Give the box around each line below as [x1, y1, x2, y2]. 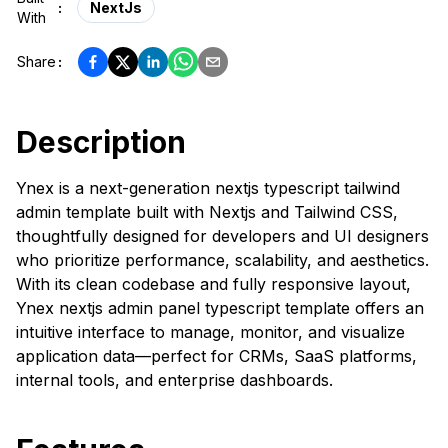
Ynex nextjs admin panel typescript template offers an [16, 298, 424, 319]
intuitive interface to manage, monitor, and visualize [16, 322, 405, 343]
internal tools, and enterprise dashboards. [16, 370, 333, 391]
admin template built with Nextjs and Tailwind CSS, [16, 202, 398, 223]
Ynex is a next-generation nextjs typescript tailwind [16, 178, 400, 199]
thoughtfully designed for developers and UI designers [16, 226, 429, 247]
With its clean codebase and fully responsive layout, [16, 274, 411, 295]
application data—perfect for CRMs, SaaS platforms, [16, 346, 417, 367]
